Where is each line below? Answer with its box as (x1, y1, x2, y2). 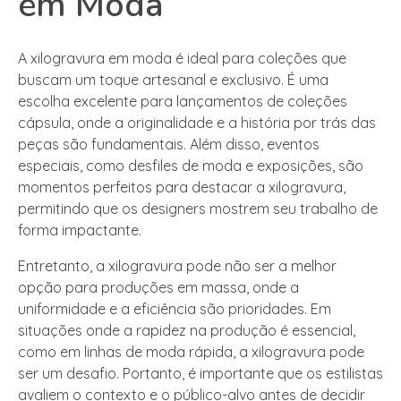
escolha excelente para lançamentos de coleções (18, 92, 347, 111)
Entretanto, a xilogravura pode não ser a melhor (18, 257, 337, 276)
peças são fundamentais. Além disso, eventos (18, 135, 320, 154)
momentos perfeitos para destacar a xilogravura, (18, 178, 346, 197)
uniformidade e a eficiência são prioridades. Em (18, 300, 331, 319)
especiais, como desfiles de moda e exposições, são (18, 157, 363, 175)
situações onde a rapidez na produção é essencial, (18, 321, 355, 340)
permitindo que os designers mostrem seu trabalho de (18, 200, 378, 218)
